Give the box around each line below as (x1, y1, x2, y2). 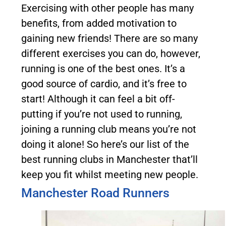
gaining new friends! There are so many (21, 32, 198, 44)
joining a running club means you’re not (21, 123, 196, 135)
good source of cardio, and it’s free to (21, 78, 187, 90)
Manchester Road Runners (21, 186, 169, 200)
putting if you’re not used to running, (21, 108, 182, 120)
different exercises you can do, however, (21, 47, 200, 60)
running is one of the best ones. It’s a (21, 63, 185, 75)
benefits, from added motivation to (21, 17, 177, 29)
